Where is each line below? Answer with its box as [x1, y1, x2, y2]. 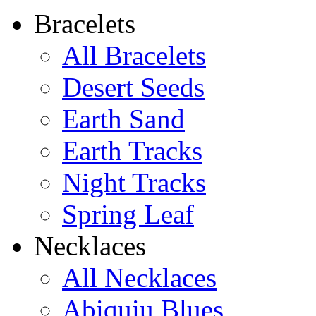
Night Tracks [62, 166, 206, 197]
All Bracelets [62, 39, 206, 71]
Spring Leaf [62, 198, 194, 229]
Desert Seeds [62, 71, 205, 102]
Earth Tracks [62, 135, 202, 166]
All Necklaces [62, 262, 217, 293]
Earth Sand [62, 103, 185, 134]
